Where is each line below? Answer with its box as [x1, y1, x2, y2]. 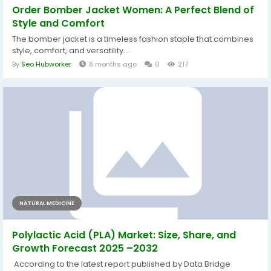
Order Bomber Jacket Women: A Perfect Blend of [12, 3, 254, 17]
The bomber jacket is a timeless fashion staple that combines [12, 33, 253, 45]
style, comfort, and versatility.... [12, 45, 131, 56]
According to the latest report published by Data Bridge [12, 258, 230, 270]
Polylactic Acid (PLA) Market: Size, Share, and [12, 228, 236, 242]
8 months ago [89, 59, 137, 69]
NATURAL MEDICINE [19, 200, 74, 207]
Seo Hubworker [21, 59, 71, 69]
